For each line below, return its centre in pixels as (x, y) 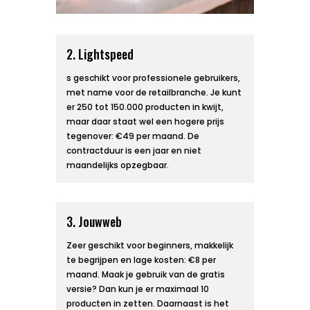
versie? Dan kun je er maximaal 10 (137, 289)
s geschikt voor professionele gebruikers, (153, 77)
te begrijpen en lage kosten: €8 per (141, 259)
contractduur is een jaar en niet (134, 150)
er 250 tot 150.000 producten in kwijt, (145, 107)
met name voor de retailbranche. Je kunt (154, 92)
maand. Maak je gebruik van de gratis (145, 274)
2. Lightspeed (100, 54)
